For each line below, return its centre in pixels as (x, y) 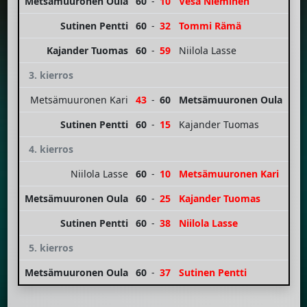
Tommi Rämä (210, 25)
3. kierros (51, 75)
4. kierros (51, 149)
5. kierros (51, 247)
